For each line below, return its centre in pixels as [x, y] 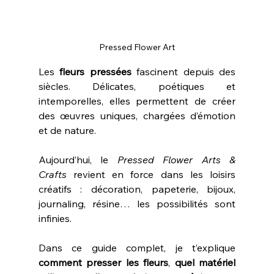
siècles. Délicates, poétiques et [137, 86]
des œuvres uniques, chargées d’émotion [137, 115]
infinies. [55, 218]
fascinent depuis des [183, 71]
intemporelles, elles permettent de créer [137, 101]
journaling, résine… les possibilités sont [137, 203]
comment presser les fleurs [103, 262]
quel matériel [205, 262]
